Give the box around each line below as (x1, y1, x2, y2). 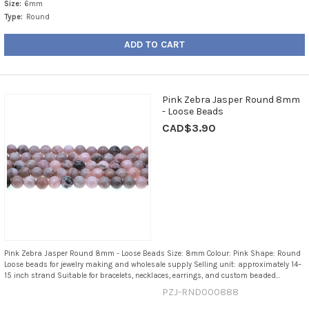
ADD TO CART (124, 39, 185, 51)
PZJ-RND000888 (161, 286, 239, 299)
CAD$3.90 (161, 121, 216, 135)
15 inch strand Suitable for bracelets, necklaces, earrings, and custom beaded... (3, 271, 280, 281)
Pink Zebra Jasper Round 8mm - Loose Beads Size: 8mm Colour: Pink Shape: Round (3, 249, 301, 259)
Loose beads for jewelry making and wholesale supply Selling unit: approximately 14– (3, 260, 301, 270)
